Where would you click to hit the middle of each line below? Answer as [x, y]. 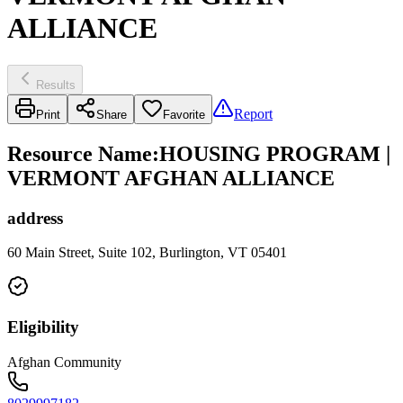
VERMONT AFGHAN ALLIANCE [171, 178]
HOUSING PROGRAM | [275, 153]
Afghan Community [64, 362]
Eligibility [43, 327]
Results [56, 85]
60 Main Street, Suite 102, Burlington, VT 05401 [147, 253]
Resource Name [80, 153]
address [35, 218]
